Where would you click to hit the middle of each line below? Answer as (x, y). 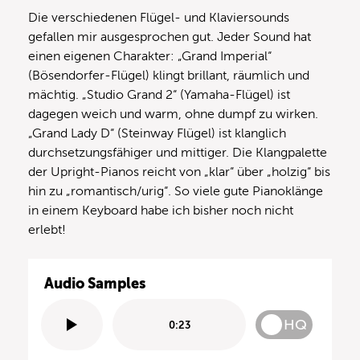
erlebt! (47, 230)
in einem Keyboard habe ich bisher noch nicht (161, 211)
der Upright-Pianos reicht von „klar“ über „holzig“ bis (179, 172)
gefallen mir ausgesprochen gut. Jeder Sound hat (170, 37)
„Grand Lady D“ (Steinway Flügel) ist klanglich (157, 134)
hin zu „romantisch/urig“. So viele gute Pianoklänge (176, 192)
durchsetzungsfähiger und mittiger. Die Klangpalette (178, 153)
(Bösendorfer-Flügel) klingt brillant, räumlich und (169, 76)
